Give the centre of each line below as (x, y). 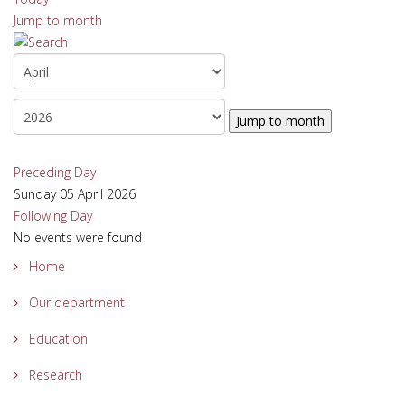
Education (57, 339)
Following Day (53, 216)
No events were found (78, 237)
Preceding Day (55, 172)
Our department (75, 302)
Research (54, 375)
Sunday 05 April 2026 (75, 194)
